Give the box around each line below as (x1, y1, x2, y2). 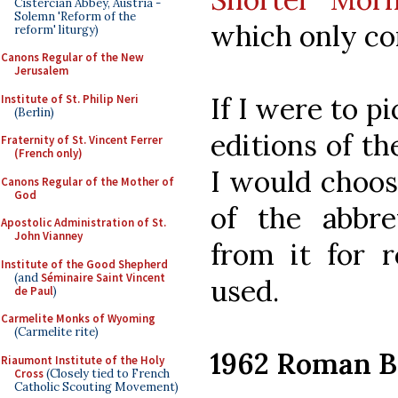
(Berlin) (14, 104, 54, 120)
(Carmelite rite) (14, 324, 99, 339)
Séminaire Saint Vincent (41, 269, 165, 285)
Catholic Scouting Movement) (14, 378, 179, 394)
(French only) (14, 146, 83, 161)
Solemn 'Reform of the (14, 8, 136, 24)
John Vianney (14, 228, 83, 243)
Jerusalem (14, 63, 68, 78)
